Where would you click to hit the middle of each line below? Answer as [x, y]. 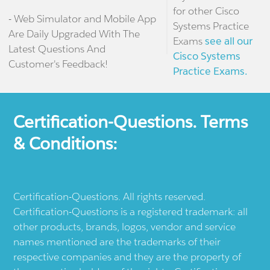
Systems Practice [211, 26]
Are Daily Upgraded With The [74, 34]
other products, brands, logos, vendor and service [125, 227]
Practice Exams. [210, 71]
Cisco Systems [206, 56]
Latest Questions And [57, 49]
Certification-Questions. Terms [131, 122]
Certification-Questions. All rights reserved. [110, 197]
